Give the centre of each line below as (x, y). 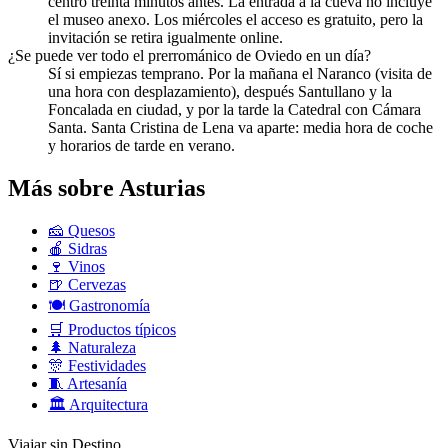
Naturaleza (100, 348)
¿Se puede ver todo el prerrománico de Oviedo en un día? (189, 56)
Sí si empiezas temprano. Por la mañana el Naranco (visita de (240, 74)
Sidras (85, 249)
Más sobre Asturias (106, 188)
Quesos (89, 231)
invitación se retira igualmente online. (165, 38)
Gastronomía (107, 306)
